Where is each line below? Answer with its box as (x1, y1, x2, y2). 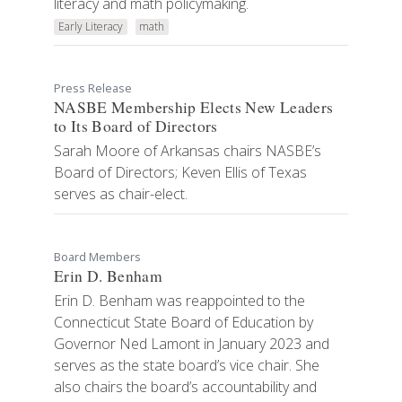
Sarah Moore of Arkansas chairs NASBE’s (54, 141, 321, 162)
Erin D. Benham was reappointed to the (54, 291, 305, 311)
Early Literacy (57, 19, 123, 35)
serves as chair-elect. (54, 184, 188, 205)
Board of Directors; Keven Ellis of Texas (54, 162, 307, 183)
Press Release (54, 80, 132, 97)
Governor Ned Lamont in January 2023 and (54, 334, 329, 354)
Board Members (54, 249, 141, 266)
